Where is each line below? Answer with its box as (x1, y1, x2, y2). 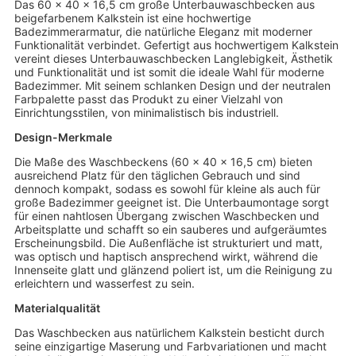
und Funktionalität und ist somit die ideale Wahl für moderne (14, 65, 324, 79)
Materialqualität (14, 301, 100, 315)
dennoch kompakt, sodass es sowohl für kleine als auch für (14, 182, 320, 196)
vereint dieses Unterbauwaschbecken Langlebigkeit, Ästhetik (14, 52, 333, 66)
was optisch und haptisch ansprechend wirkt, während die (14, 250, 318, 264)
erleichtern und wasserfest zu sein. (14, 277, 195, 291)
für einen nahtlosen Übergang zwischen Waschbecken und (14, 209, 319, 223)
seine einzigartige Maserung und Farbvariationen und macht (14, 339, 327, 354)
